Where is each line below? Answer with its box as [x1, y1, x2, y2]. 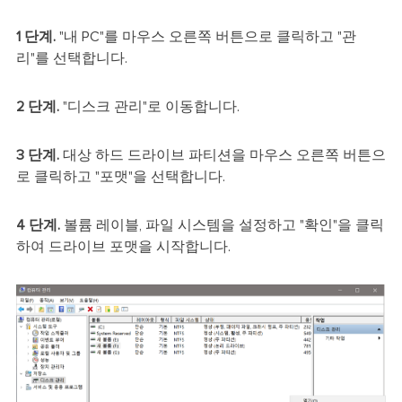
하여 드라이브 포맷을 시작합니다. [15, 240, 231, 255]
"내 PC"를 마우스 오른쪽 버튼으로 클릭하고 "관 [55, 30, 356, 45]
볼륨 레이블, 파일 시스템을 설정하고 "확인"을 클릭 [63, 218, 384, 233]
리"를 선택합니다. [15, 51, 127, 66]
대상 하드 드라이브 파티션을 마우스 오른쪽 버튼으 [62, 148, 386, 163]
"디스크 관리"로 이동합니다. [58, 100, 240, 115]
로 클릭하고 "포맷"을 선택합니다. [15, 170, 225, 185]
